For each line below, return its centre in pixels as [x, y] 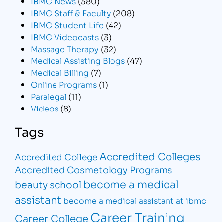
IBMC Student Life [67, 25]
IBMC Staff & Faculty [71, 13]
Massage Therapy [65, 49]
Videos [45, 108]
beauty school [48, 184]
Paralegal [49, 96]
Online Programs [64, 84]
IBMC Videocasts [65, 37]
